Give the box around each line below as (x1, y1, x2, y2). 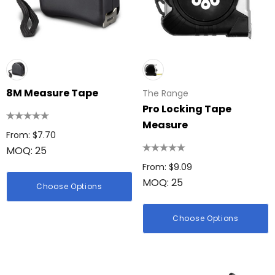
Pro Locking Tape (142, 102, 231, 116)
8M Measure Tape (6, 86, 98, 100)
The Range (142, 87, 188, 99)
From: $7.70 (6, 129, 56, 141)
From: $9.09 (142, 161, 192, 173)
